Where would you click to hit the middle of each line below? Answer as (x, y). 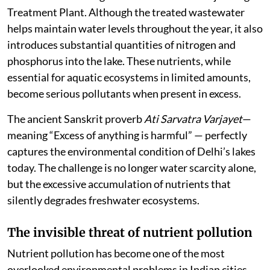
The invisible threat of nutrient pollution (130, 233)
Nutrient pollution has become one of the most (116, 253)
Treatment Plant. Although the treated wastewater (126, 12)
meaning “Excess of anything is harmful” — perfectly (127, 135)
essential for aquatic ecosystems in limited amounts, (129, 77)
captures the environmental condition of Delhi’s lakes (131, 152)
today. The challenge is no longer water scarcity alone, (132, 168)
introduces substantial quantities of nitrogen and (121, 45)
